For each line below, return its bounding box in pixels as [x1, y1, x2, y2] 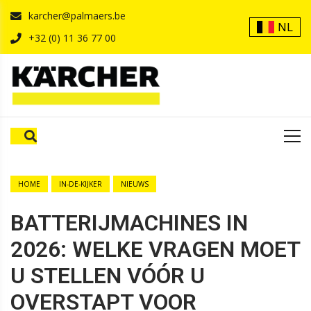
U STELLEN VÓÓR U [10, 262, 205, 289]
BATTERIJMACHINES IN [10, 210, 248, 236]
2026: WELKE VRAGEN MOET [10, 236, 300, 262]
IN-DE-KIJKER [59, 179, 102, 189]
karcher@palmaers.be [28, 9, 126, 22]
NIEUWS [121, 179, 149, 189]
